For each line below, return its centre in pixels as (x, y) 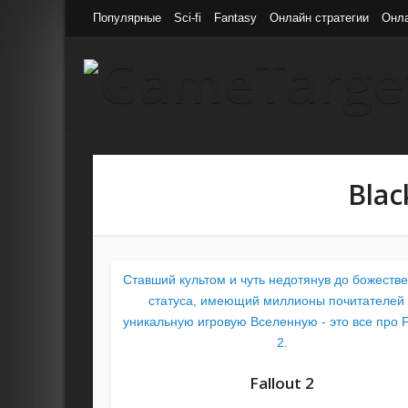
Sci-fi (188, 18)
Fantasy (235, 18)
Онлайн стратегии (319, 18)
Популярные (127, 18)
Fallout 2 (282, 383)
